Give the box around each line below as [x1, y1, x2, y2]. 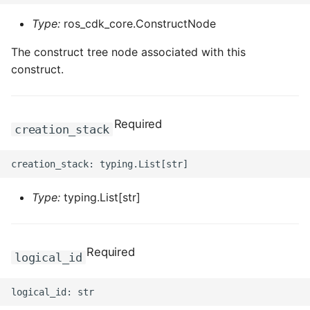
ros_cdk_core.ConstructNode [60, 17, 216, 30]
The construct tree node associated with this [11, 45, 246, 59]
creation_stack [15, 122, 110, 136]
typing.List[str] [60, 190, 140, 204]
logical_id [15, 250, 82, 264]
